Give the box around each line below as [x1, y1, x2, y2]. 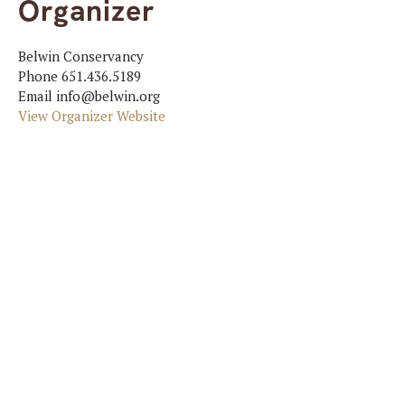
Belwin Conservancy [18, 47, 144, 66]
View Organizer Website [18, 107, 165, 126]
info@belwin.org [56, 87, 160, 106]
